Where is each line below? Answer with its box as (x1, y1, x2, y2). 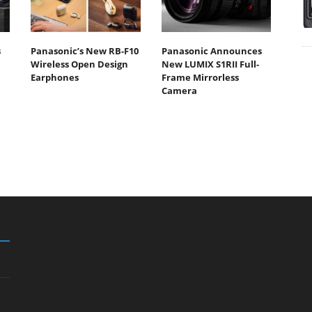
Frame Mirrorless (161, 70, 239, 84)
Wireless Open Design (31, 57, 128, 70)
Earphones (31, 70, 79, 84)
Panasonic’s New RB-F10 (31, 44, 139, 57)
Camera (161, 84, 197, 97)
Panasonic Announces (161, 44, 262, 57)
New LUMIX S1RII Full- (161, 57, 259, 70)
